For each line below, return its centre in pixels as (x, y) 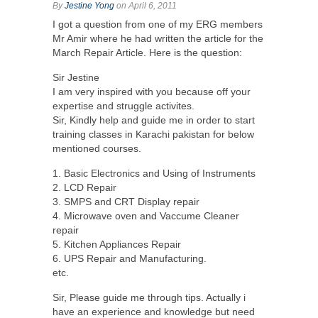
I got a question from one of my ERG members (158, 24)
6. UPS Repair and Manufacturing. (130, 258)
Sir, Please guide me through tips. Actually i (149, 297)
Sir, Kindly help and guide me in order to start (154, 120)
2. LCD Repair (84, 187)
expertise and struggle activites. (124, 105)
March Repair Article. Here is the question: (147, 52)
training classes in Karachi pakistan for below (153, 134)
